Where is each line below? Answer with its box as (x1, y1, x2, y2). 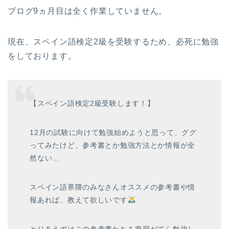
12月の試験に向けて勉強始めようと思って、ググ (30, 128, 197, 137)
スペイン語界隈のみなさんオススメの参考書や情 (30, 183, 196, 192)
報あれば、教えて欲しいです (30, 196, 128, 204)
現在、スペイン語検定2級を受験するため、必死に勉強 (8, 37, 219, 46)
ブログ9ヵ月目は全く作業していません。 (8, 6, 168, 15)
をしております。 (8, 51, 77, 60)
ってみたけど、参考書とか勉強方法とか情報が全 (30, 141, 196, 150)
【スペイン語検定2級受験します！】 (30, 99, 155, 108)
